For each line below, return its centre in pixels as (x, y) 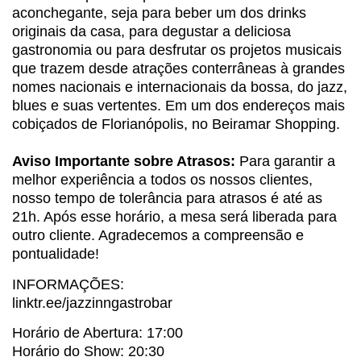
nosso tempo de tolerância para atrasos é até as (167, 199)
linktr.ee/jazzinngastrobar (92, 303)
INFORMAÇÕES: (68, 284)
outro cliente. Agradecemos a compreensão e (158, 236)
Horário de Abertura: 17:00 (98, 333)
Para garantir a (285, 162)
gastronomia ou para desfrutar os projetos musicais (177, 50)
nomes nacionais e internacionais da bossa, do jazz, (180, 87)
